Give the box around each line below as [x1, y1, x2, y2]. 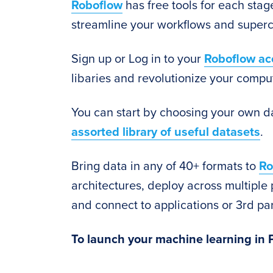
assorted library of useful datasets [71, 125, 260, 140]
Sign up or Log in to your [71, 52, 204, 66]
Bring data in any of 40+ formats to [71, 159, 259, 174]
